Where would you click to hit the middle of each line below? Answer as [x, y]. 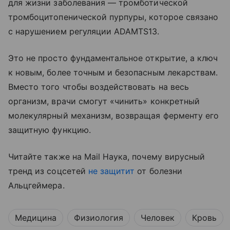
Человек [158, 217]
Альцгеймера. [36, 185]
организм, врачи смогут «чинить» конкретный [104, 101]
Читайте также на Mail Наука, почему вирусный [107, 156]
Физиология [99, 217]
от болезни [158, 171]
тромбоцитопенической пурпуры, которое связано [113, 17]
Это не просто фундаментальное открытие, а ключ [113, 58]
